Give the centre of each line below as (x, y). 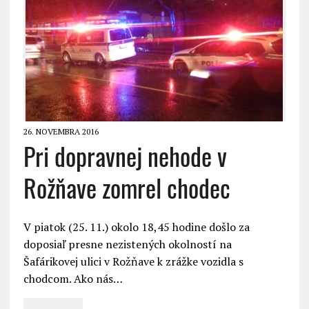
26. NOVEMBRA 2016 (61, 131)
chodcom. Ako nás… (73, 278)
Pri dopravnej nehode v (125, 157)
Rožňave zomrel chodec (127, 188)
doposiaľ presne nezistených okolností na (127, 244)
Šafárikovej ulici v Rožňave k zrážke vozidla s (133, 261)
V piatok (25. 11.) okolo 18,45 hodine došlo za (136, 227)
